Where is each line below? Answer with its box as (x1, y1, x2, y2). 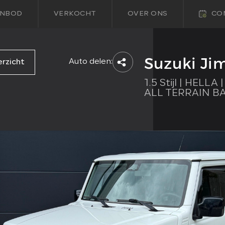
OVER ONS (127, 10, 168, 18)
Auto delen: (68, 58, 113, 66)
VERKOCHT (53, 10, 96, 18)
